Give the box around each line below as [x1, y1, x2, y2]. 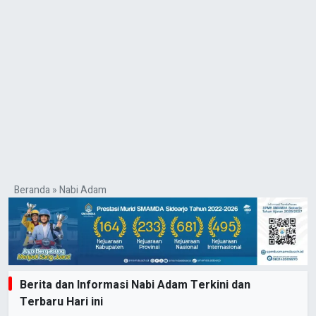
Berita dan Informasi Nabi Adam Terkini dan [20, 276, 250, 294]
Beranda [14, 182, 50, 197]
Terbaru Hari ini [20, 293, 103, 311]
